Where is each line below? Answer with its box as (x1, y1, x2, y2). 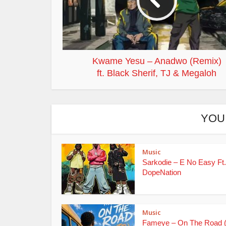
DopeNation (142, 167, 181, 177)
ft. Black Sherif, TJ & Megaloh (97, 68, 216, 78)
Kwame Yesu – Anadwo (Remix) (92, 55, 221, 66)
